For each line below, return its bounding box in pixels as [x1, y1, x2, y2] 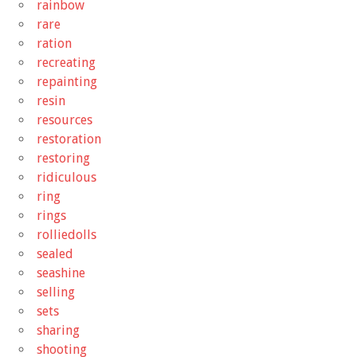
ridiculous [37, 169, 96, 185]
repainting [37, 73, 97, 89]
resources [37, 112, 92, 127]
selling [37, 284, 75, 300]
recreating [37, 54, 96, 70]
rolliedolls [37, 226, 96, 242]
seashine [37, 265, 85, 280]
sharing [37, 322, 80, 338]
